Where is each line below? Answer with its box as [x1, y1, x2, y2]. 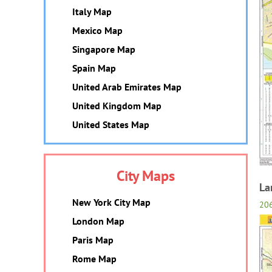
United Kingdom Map [72, 100, 161, 112]
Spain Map [72, 62, 116, 74]
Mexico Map [72, 24, 123, 36]
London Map [72, 215, 124, 227]
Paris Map [72, 234, 114, 246]
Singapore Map [72, 43, 135, 55]
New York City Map [72, 196, 151, 208]
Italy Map [72, 5, 112, 18]
